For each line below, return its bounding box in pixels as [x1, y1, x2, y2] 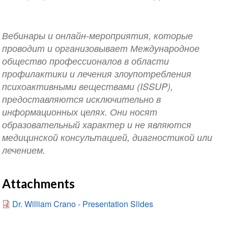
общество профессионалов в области [2, 54, 169, 68]
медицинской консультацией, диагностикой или [2, 131, 212, 144]
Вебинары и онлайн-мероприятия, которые [2, 29, 193, 42]
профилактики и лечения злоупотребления [2, 67, 191, 80]
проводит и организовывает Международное [2, 42, 199, 55]
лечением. [2, 144, 45, 157]
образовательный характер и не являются [2, 118, 191, 131]
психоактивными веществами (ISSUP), [2, 80, 173, 93]
